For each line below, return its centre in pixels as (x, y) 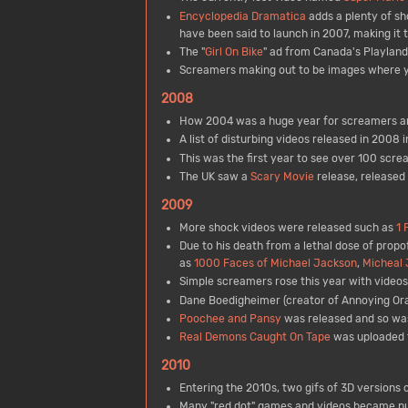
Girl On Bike (234, 51)
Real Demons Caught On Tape (255, 337)
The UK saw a (214, 176)
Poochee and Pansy (230, 318)
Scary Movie (282, 176)
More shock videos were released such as (287, 227)
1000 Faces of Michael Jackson (275, 264)
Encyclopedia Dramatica (242, 16)
